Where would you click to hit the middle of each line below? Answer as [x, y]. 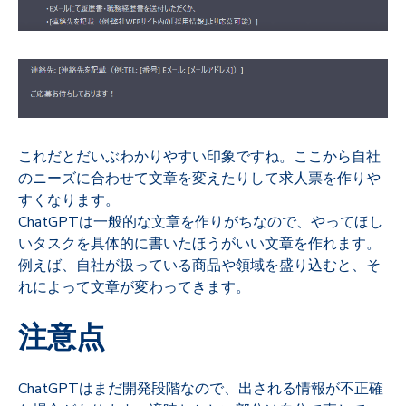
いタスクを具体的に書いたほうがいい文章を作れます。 [199, 244]
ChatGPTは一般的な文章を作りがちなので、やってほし [201, 222]
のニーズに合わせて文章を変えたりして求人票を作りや [199, 179]
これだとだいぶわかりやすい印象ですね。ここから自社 [199, 157]
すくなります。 [69, 201]
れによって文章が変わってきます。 [134, 288]
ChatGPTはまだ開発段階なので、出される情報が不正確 [201, 389]
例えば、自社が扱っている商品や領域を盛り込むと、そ [199, 266]
